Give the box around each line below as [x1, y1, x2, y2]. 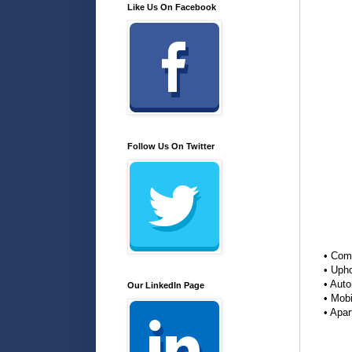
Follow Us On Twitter [127, 141, 214, 151]
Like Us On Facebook [127, 2, 216, 12]
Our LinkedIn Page [127, 280, 204, 290]
